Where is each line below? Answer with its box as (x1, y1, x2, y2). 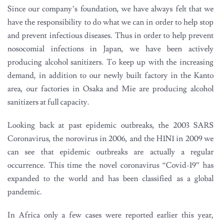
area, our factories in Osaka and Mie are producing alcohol (7, 83, 214, 94)
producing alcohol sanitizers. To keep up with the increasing (7, 57, 214, 67)
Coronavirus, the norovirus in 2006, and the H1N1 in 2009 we (7, 133, 214, 144)
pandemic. (7, 186, 42, 197)
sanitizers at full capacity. (7, 97, 92, 107)
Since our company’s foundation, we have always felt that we (7, 3, 214, 14)
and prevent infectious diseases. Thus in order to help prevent (7, 30, 214, 40)
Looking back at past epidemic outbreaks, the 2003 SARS (7, 120, 214, 130)
